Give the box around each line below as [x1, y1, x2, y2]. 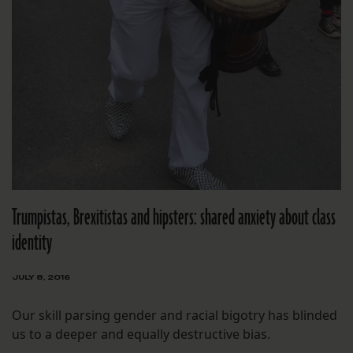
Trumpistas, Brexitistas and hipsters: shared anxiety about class [12, 203, 336, 234]
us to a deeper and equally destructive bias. [12, 325, 270, 344]
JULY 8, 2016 [12, 273, 70, 282]
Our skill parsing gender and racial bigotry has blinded [12, 307, 337, 325]
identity [12, 228, 52, 259]
